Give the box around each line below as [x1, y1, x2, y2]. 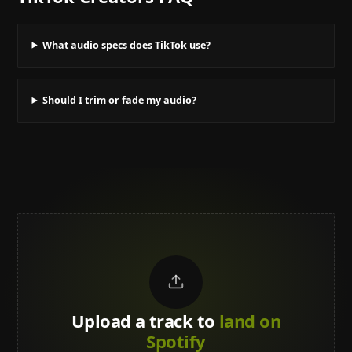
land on [218, 308, 281, 332]
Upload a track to [71, 308, 215, 332]
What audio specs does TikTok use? [42, 38, 211, 52]
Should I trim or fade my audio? [42, 93, 196, 108]
